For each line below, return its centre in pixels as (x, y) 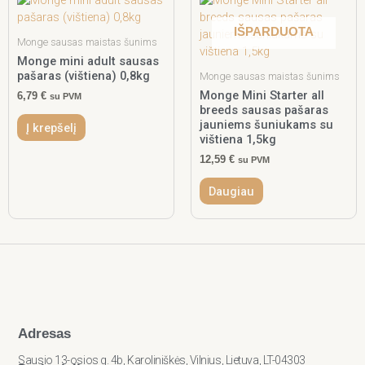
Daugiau (231, 191)
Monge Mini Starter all (262, 96)
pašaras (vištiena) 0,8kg (84, 76)
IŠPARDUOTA (274, 31)
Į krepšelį (51, 128)
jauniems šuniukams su (266, 125)
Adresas (45, 334)
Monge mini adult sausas (88, 62)
